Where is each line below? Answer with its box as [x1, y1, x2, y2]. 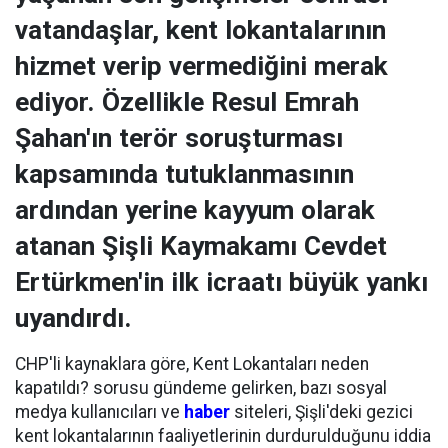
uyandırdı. [15, 303, 132, 334]
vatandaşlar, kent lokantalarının [15, 15, 386, 46]
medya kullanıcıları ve [15, 402, 184, 423]
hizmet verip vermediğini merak [15, 51, 388, 82]
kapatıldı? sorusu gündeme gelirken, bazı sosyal [15, 378, 387, 399]
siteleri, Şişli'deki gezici [230, 402, 413, 423]
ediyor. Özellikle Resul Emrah [15, 87, 359, 118]
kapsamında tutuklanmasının [15, 159, 354, 190]
